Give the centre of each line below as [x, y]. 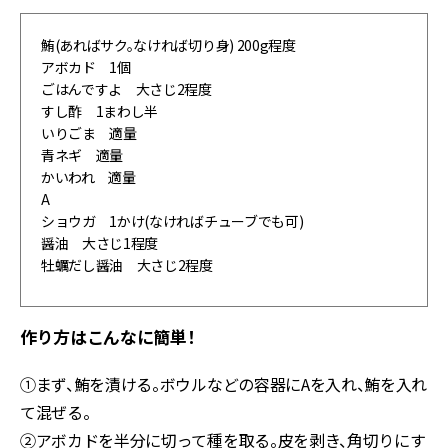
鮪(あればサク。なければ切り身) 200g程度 [168, 44]
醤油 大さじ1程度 [100, 242]
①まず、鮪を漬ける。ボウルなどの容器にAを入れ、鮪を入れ [224, 383]
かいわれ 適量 [88, 176]
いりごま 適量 [89, 132]
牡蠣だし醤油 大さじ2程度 [127, 264]
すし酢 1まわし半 [100, 110]
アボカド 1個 [86, 66]
